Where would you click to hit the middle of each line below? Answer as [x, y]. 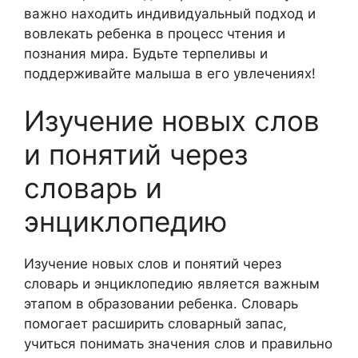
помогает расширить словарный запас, [155, 324]
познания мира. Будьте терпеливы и [146, 53]
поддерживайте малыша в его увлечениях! [170, 73]
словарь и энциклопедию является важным [172, 284]
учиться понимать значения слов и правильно [178, 344]
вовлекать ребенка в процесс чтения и [155, 33]
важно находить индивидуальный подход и [170, 13]
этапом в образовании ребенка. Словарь [161, 304]
